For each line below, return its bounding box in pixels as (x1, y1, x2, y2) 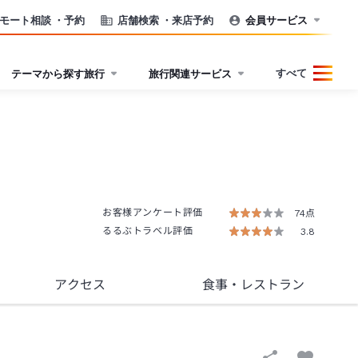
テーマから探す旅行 (11, 66, 105, 80)
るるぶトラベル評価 (102, 225, 193, 237)
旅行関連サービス (149, 66, 232, 80)
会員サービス (245, 13, 308, 26)
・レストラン (227, 277, 304, 292)
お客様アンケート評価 (102, 207, 203, 218)
